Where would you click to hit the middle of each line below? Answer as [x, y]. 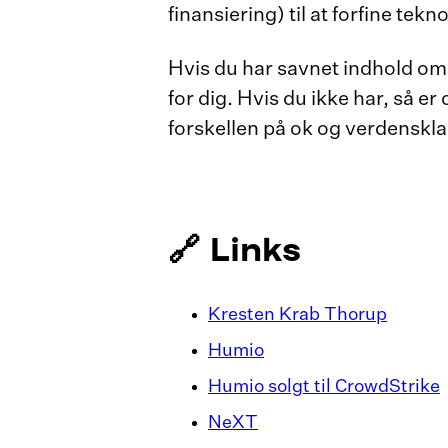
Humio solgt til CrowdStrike [324, 387]
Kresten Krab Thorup [297, 315]
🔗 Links [234, 248]
